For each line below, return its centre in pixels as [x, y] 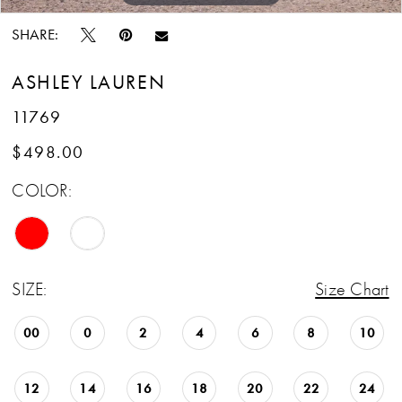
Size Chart [352, 289]
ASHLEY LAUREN [89, 82]
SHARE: [35, 34]
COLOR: [42, 191]
